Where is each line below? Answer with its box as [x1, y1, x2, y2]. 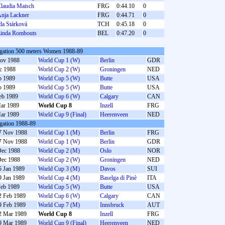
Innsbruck [100, 201, 124, 208]
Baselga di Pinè [100, 174, 137, 181]
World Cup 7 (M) [38, 201, 80, 208]
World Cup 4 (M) [38, 174, 80, 181]
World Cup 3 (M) [38, 165, 80, 172]
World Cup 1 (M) [38, 129, 80, 136]
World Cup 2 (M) [38, 147, 80, 154]
